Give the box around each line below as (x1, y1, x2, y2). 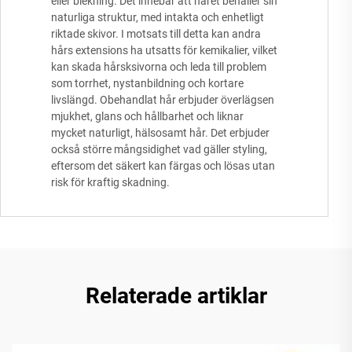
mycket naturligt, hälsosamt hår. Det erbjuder (51, 126, 269, 140)
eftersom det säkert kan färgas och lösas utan (51, 159, 275, 173)
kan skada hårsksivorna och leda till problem (51, 60, 266, 74)
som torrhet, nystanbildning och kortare (51, 77, 244, 90)
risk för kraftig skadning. (51, 176, 170, 189)
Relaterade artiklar (85, 283, 267, 310)
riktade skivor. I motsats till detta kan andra (51, 27, 261, 41)
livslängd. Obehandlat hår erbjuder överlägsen (51, 93, 274, 107)
